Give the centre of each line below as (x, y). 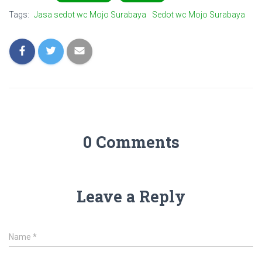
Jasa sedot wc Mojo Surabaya (90, 15)
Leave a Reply (131, 196)
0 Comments (131, 142)
